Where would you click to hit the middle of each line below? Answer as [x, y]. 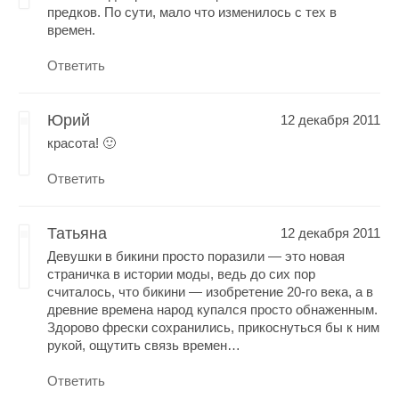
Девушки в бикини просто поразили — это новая [196, 256]
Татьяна [77, 233]
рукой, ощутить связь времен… [144, 345]
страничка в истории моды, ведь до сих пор [182, 273]
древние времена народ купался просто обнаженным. [213, 309]
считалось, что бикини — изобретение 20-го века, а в [211, 291]
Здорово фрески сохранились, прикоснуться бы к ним [214, 327]
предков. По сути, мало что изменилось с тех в [192, 12]
